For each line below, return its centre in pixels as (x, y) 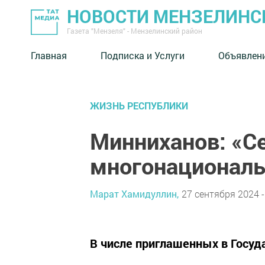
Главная (49, 55)
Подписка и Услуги (143, 55)
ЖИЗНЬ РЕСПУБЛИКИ (139, 106)
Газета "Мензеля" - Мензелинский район (135, 31)
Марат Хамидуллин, (134, 193)
